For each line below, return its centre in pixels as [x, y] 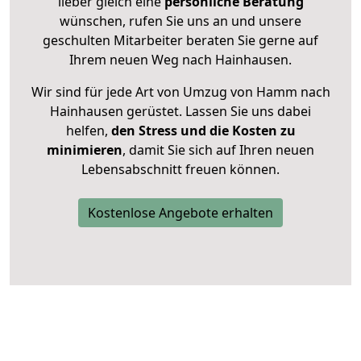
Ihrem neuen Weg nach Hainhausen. [180, 60]
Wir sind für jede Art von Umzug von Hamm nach [180, 92]
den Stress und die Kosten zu [201, 131]
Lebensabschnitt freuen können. [180, 170]
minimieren [85, 150]
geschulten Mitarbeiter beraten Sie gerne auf [180, 41]
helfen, [87, 131]
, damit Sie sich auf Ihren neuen [218, 150]
